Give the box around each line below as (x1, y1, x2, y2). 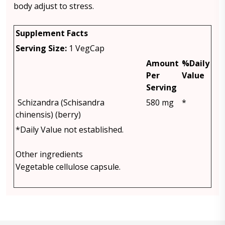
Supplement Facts (16, 28, 88, 39)
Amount (146, 58, 179, 69)
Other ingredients (16, 149, 83, 160)
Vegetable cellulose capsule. (16, 161, 121, 172)
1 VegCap (69, 43, 104, 54)
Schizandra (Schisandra (16, 97, 104, 108)
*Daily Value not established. (16, 124, 124, 135)
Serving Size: (16, 43, 69, 54)
